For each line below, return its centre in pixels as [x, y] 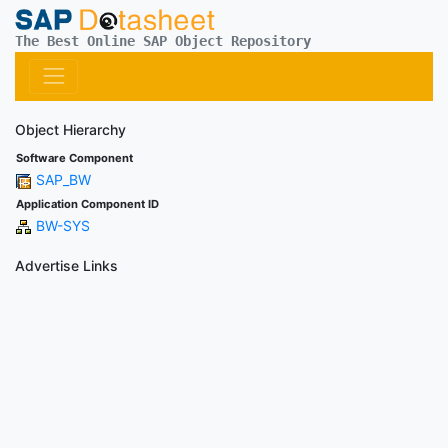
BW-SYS [63, 225]
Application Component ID [87, 203]
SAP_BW [63, 179]
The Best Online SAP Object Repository [163, 40]
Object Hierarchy [70, 129]
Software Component [74, 157]
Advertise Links [66, 265]
